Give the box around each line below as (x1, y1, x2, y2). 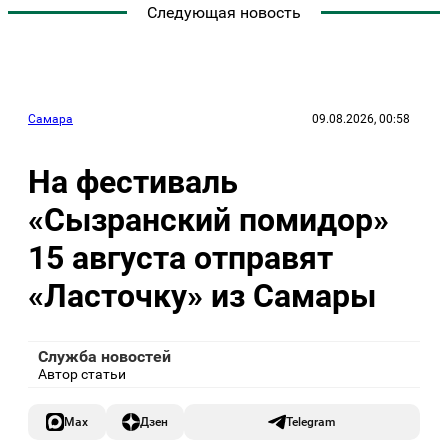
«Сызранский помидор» (28, 200, 389, 239)
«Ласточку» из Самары (28, 276, 376, 315)
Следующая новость (147, 2, 301, 22)
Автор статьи (38, 366, 126, 383)
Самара (28, 111, 73, 126)
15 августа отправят (28, 238, 333, 277)
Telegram (286, 414, 336, 430)
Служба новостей (38, 347, 171, 367)
